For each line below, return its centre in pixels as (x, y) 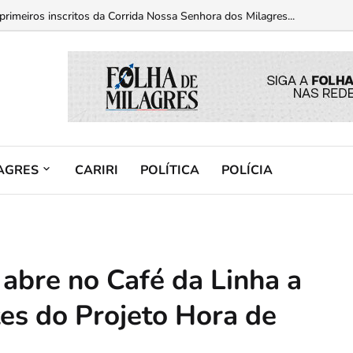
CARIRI (97, 170)
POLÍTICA (170, 170)
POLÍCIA (247, 170)
